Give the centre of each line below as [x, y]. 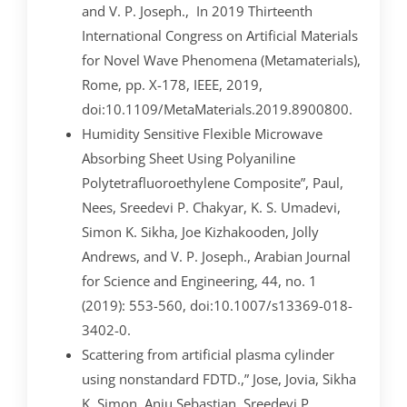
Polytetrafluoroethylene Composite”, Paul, [213, 182]
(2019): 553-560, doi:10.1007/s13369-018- [217, 305]
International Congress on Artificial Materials [220, 35]
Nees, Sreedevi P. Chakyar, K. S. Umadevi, [211, 207]
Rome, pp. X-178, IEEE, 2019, [172, 84]
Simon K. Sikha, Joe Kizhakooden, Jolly [200, 231]
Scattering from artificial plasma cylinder [208, 354]
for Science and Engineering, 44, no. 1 [199, 280]
